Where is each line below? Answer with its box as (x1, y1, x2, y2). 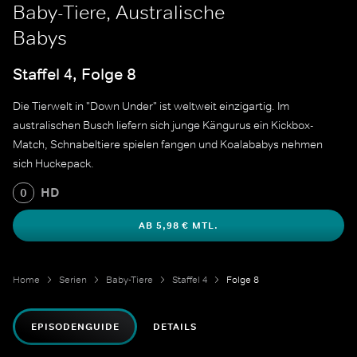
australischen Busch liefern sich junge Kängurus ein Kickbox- (13, 118, 313, 133)
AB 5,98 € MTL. (138, 219, 219, 233)
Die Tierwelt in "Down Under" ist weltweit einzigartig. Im (13, 99, 289, 114)
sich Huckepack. (13, 156, 94, 171)
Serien (59, 273, 87, 287)
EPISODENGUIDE (31, 320, 120, 334)
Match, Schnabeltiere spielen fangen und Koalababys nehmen (13, 137, 323, 152)
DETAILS (153, 320, 198, 334)
